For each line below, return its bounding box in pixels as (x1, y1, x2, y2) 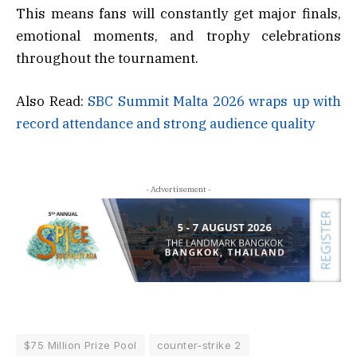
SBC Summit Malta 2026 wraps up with (88, 92, 341, 110)
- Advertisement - (146, 183, 211, 194)
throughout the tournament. (16, 49, 198, 67)
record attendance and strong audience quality (16, 114, 315, 132)
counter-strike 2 (156, 338, 241, 351)
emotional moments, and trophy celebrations (16, 26, 341, 45)
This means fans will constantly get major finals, (16, 4, 341, 22)
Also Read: (16, 92, 88, 110)
